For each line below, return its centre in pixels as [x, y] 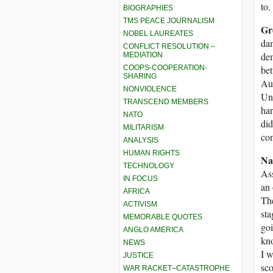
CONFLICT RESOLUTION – [169, 46]
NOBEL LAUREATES [158, 33]
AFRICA [136, 191]
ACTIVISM [140, 204]
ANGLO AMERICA [153, 229]
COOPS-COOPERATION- [165, 67]
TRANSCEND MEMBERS [166, 101]
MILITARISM [144, 127]
